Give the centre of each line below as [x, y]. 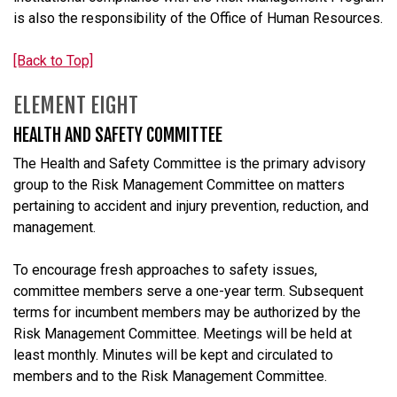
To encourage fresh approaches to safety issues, [165, 269]
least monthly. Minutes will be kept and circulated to [173, 354]
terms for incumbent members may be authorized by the [187, 312]
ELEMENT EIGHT [76, 105]
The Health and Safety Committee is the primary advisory [190, 163]
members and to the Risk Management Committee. [170, 376]
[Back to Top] [53, 60]
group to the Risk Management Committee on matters [179, 184]
